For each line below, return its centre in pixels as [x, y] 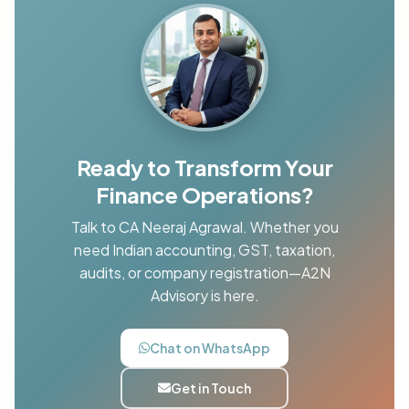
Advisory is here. [204, 296]
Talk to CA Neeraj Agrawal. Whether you [204, 227]
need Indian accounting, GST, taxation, [204, 250]
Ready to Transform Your [204, 168]
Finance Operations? [204, 195]
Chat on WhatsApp [210, 348]
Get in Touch [211, 388]
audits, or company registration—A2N [204, 273]
